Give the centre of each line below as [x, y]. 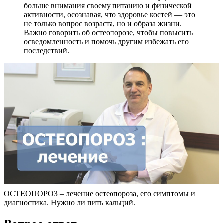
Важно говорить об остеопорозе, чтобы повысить [108, 32]
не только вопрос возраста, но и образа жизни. [103, 23]
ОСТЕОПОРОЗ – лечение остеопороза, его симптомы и [100, 193]
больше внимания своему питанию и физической [108, 5]
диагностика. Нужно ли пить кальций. [70, 202]
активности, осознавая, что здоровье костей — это [110, 14]
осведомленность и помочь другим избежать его [106, 41]
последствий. [47, 50]
